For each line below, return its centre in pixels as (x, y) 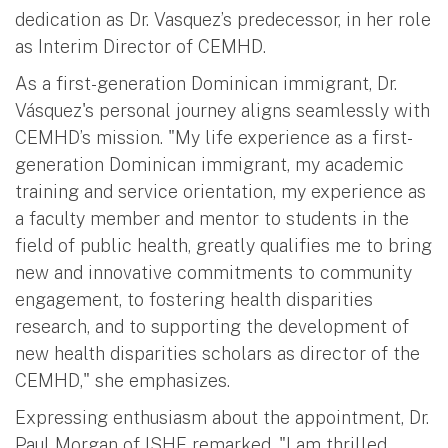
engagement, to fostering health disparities (194, 299)
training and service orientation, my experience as (220, 191)
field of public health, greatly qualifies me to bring (223, 245)
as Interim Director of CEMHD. (143, 46)
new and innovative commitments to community (213, 272)
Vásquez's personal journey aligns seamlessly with (222, 110)
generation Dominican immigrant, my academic (209, 164)
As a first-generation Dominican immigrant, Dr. (206, 83)
